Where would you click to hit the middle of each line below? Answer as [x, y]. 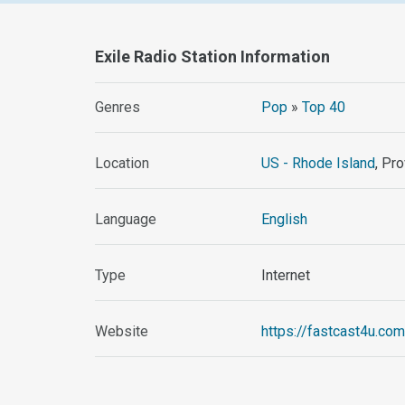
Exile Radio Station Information [213, 57]
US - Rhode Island [319, 164]
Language [126, 220]
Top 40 [324, 108]
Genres [118, 108]
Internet [286, 276]
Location [122, 164]
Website [122, 332]
